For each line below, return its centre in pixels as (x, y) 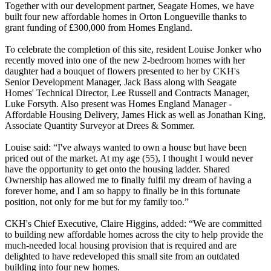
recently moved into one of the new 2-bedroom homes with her (125, 60)
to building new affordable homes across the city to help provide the (134, 234)
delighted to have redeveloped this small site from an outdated (122, 256)
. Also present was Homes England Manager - (144, 103)
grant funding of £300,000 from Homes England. (99, 27)
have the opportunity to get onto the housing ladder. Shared (117, 169)
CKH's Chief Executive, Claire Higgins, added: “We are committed (133, 223)
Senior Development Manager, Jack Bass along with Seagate (121, 82)
